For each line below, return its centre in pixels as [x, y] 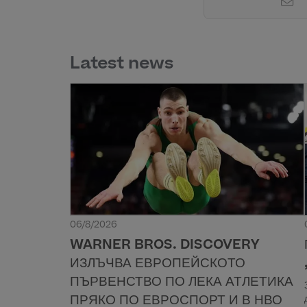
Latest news [122, 65]
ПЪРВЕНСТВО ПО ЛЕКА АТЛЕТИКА [182, 282]
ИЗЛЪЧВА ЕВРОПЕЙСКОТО [158, 264]
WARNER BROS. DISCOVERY [164, 245]
